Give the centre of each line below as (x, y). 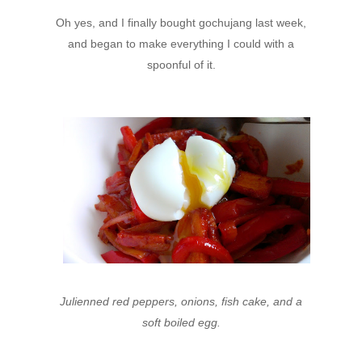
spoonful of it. (181, 65)
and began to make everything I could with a (181, 44)
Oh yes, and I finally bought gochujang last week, (181, 23)
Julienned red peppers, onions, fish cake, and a (181, 301)
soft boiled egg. (181, 322)
